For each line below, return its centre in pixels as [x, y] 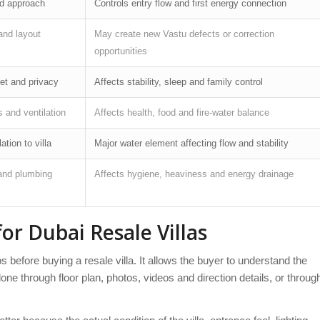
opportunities [121, 51]
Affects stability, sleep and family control [179, 81]
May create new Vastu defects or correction [184, 34]
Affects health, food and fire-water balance [182, 112]
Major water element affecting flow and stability [191, 143]
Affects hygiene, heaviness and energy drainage [194, 174]
